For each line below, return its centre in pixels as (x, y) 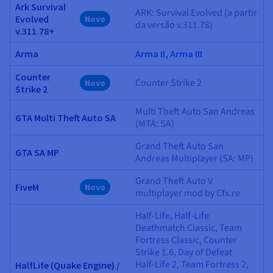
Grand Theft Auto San (179, 147)
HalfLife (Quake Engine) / (68, 265)
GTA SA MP (37, 153)
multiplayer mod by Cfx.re (188, 193)
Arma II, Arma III (169, 54)
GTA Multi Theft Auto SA (66, 118)
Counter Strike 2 (168, 83)
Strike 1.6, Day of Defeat (184, 253)
